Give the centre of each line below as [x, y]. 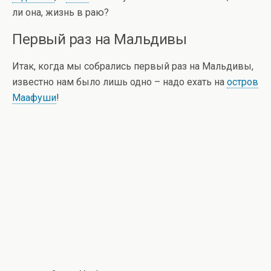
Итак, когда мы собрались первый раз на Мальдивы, [133, 66]
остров [243, 82]
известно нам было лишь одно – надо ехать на [119, 82]
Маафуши [34, 98]
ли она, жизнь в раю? [60, 12]
